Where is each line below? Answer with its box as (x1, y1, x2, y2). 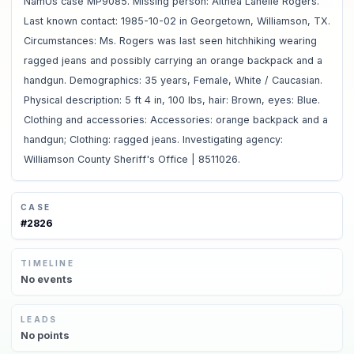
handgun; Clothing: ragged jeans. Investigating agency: (23, 133, 283, 145)
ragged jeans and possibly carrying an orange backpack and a (23, 54, 322, 66)
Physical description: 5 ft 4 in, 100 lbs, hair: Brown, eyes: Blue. (23, 93, 320, 106)
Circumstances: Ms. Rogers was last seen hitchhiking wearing (23, 34, 317, 47)
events (35, 273, 73, 285)
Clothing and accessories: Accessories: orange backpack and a (23, 113, 328, 126)
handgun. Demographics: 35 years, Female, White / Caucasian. (23, 73, 322, 86)
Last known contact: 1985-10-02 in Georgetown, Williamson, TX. (23, 14, 330, 27)
